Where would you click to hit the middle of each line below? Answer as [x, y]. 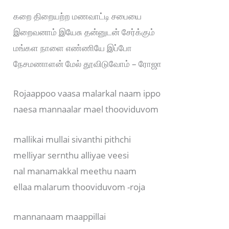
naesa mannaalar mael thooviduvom [86, 109]
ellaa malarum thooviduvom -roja [79, 187]
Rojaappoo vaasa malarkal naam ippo [87, 94]
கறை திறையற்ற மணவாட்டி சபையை [78, 16]
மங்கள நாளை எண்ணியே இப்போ [73, 48]
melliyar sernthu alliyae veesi [71, 155]
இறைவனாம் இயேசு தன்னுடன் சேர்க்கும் [84, 32]
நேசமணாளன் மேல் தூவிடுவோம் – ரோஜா [88, 64]
